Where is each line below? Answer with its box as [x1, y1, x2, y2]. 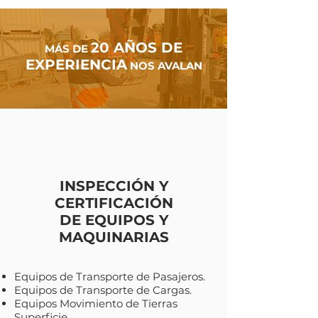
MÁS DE [45, 42, 91, 55]
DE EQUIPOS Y [59, 212, 169, 229]
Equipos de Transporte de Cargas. [14, 283, 192, 297]
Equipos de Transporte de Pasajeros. [14, 270, 205, 283]
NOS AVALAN [126, 59, 202, 72]
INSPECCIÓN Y [59, 177, 169, 194]
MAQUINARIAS [59, 229, 169, 246]
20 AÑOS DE [91, 39, 182, 56]
